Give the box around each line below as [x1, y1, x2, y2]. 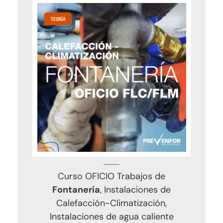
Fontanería [52, 183, 100, 196]
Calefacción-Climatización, [56, 197, 167, 209]
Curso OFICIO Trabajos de [58, 170, 165, 182]
